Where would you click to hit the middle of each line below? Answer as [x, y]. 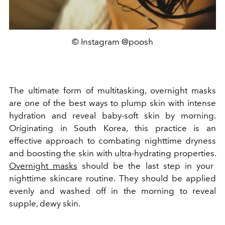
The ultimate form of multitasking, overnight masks [113, 91]
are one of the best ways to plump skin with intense [113, 103]
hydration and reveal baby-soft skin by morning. [113, 116]
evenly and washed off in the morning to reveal [113, 191]
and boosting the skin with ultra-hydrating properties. [113, 153]
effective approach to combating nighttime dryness [113, 141]
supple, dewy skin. [45, 204]
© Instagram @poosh [113, 42]
